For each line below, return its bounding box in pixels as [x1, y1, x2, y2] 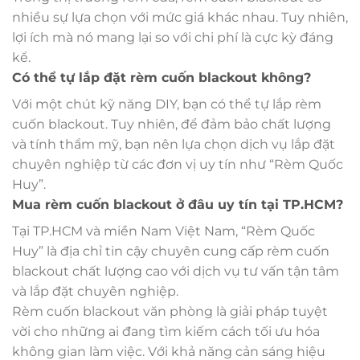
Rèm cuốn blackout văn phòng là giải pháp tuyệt [12, 303, 328, 319]
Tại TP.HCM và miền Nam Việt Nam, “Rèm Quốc [12, 223, 315, 239]
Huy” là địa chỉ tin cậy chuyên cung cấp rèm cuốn [12, 243, 329, 259]
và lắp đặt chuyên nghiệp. [12, 283, 178, 299]
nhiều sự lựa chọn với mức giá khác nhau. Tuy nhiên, [12, 9, 348, 25]
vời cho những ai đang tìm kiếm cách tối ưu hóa [12, 323, 320, 339]
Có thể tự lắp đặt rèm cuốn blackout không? [12, 69, 311, 85]
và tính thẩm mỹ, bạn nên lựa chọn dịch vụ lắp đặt [12, 136, 335, 152]
